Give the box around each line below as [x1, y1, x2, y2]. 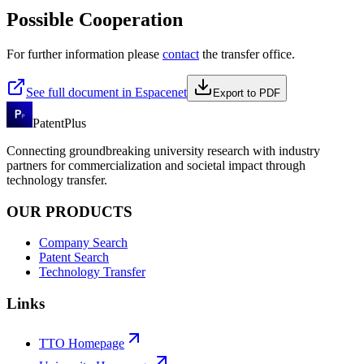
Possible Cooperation [6, 9, 183, 31]
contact [162, 46, 199, 61]
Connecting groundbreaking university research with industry [6, 143, 320, 158]
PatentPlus [32, 115, 86, 130]
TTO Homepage [39, 336, 124, 350]
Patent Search [39, 250, 109, 265]
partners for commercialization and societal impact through [6, 158, 305, 172]
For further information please [6, 46, 162, 61]
